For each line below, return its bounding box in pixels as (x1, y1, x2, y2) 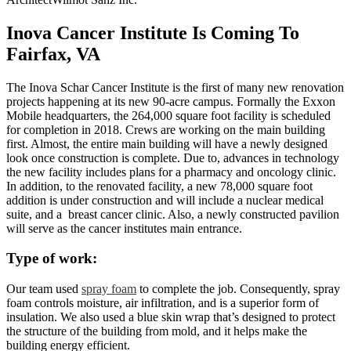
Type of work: (6, 250, 97, 267)
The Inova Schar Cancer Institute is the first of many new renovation (6, 80, 344, 94)
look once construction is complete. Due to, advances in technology (6, 150, 339, 165)
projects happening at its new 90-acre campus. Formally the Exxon (6, 94, 335, 108)
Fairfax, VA (6, 43, 100, 64)
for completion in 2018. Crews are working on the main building (6, 122, 325, 136)
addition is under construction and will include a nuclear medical (6, 193, 324, 207)
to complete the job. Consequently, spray (136, 282, 340, 296)
